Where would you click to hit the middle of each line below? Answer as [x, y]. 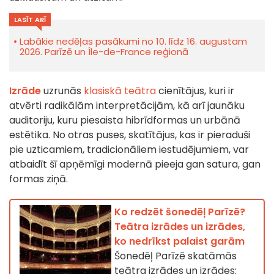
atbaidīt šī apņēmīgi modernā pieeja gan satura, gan [135, 165]
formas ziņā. [39, 179]
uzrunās [61, 91]
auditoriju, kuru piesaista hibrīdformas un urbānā [125, 120]
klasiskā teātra [119, 91]
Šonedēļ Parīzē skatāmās [176, 256]
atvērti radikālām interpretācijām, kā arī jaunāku [127, 106]
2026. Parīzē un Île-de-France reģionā [104, 52]
